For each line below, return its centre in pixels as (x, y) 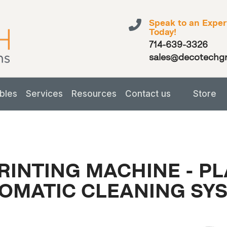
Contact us (148, 94)
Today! (163, 32)
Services (44, 94)
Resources (94, 94)
